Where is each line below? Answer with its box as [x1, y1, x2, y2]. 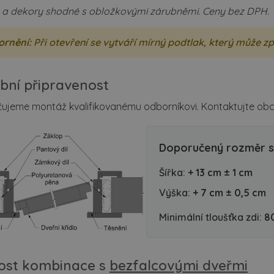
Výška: [159, 186, 193, 199]
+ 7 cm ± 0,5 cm [193, 186, 266, 199]
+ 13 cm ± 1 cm [188, 166, 253, 179]
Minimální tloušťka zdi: [159, 210, 264, 223]
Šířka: [159, 166, 188, 179]
